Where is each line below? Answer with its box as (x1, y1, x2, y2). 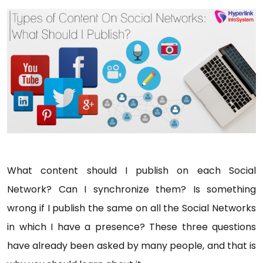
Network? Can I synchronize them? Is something (7, 183, 256, 196)
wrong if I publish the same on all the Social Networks (7, 201, 256, 215)
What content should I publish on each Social (7, 164, 256, 177)
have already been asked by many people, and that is (7, 239, 256, 252)
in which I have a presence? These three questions (7, 220, 256, 234)
